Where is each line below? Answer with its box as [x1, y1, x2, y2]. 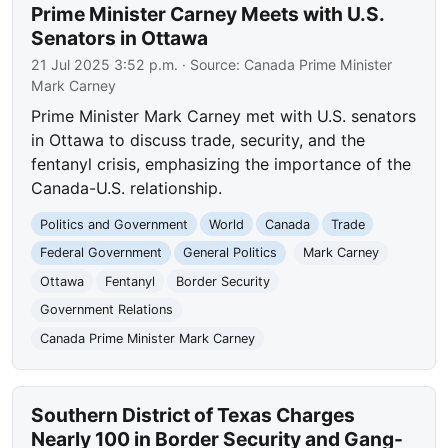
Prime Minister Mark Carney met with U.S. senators [31, 105, 417, 126]
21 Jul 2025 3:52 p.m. [31, 55, 179, 73]
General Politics [182, 245, 277, 261]
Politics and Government [40, 216, 189, 232]
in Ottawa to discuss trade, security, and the [31, 129, 366, 150]
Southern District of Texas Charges [31, 402, 356, 427]
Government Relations [40, 302, 174, 318]
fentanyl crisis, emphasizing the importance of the [31, 153, 412, 174]
